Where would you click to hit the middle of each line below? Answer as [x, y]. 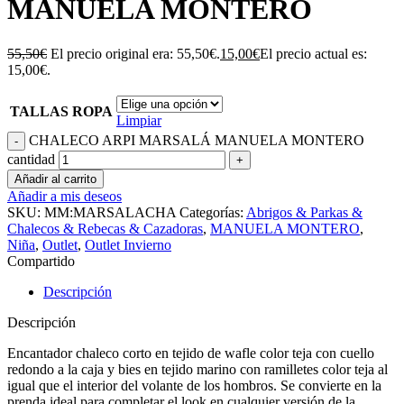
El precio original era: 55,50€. [135, 53]
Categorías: [211, 212]
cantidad [31, 159]
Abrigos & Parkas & [304, 212]
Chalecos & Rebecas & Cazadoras [105, 228]
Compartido [41, 261]
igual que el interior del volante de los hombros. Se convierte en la [194, 385]
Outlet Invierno [128, 244]
